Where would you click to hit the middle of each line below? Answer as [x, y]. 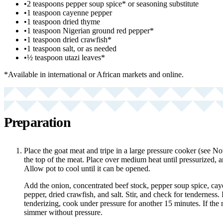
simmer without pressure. [63, 212]
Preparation [37, 122]
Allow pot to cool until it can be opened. [87, 168]
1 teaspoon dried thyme [63, 21]
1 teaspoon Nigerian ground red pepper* [90, 30]
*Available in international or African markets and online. [94, 74]
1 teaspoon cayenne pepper [69, 12]
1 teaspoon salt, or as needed [72, 48]
